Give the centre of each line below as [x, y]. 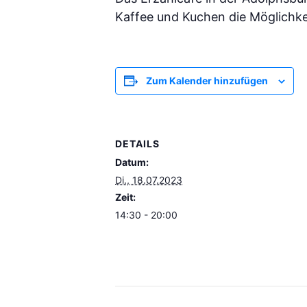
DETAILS [137, 144]
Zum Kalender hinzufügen [207, 81]
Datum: [132, 162]
